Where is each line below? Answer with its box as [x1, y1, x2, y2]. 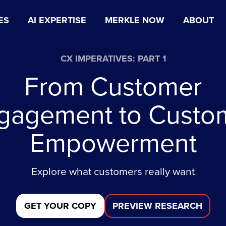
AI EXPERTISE [28, 14, 86, 27]
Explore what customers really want [31, 163, 195, 179]
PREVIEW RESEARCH [112, 199, 202, 212]
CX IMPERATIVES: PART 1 [60, 52, 166, 65]
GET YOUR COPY [24, 199, 96, 212]
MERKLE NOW [105, 14, 164, 27]
